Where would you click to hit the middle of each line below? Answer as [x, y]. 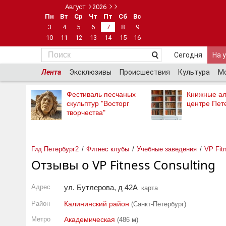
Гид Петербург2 [55, 149]
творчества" [86, 112]
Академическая [90, 219]
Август [75, 7]
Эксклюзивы [90, 72]
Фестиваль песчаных [101, 94]
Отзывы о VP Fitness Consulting [123, 165]
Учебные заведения [167, 149]
